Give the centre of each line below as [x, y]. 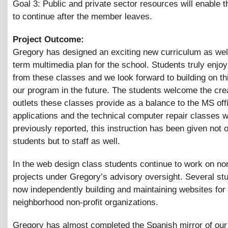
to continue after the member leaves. [82, 17]
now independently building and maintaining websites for [119, 189]
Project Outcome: [50, 39]
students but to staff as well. [66, 141]
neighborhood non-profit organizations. [85, 202]
